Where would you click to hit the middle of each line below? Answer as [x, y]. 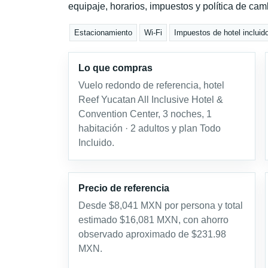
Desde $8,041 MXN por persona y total [161, 205]
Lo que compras [115, 68]
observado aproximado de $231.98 [152, 234]
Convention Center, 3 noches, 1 [145, 114]
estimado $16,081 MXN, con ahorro [153, 220]
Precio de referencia [124, 188]
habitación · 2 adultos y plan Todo [150, 128]
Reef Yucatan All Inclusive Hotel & [151, 100]
